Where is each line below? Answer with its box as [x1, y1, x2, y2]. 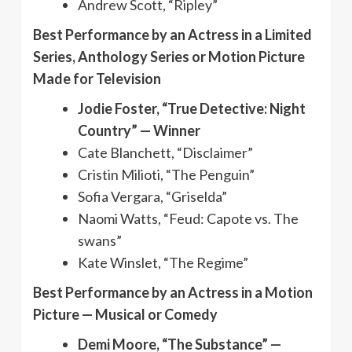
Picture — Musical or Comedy [33, 305, 218, 323]
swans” [78, 231, 122, 249]
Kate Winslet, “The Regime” [78, 253, 248, 271]
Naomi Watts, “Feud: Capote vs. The [78, 209, 299, 227]
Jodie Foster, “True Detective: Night [78, 99, 306, 117]
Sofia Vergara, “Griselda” [78, 187, 227, 205]
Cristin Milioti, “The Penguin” [78, 165, 255, 183]
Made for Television [33, 69, 161, 87]
